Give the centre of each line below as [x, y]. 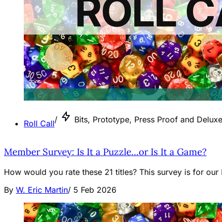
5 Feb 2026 [95, 190]
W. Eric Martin [42, 190]
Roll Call [39, 124]
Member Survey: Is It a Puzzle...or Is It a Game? [105, 151]
